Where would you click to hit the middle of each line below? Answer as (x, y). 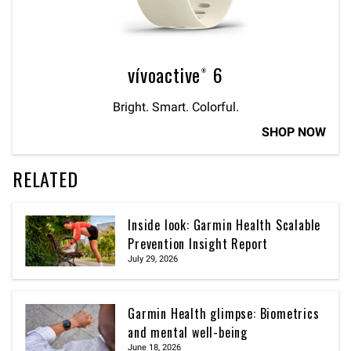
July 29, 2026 (153, 259)
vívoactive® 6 (175, 75)
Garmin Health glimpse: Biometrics (224, 314)
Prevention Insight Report (198, 244)
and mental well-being (188, 333)
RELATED (45, 179)
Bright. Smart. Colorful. (175, 107)
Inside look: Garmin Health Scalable (224, 225)
